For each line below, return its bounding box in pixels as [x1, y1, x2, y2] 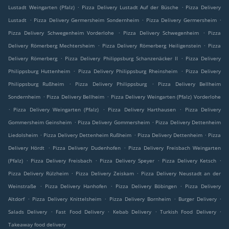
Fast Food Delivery [56, 208, 108, 216]
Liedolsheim [8, 131, 38, 139]
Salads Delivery [8, 208, 51, 216]
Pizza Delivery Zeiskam [76, 170, 134, 177]
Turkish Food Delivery [159, 208, 220, 216]
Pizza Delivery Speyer [100, 157, 154, 165]
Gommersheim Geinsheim [8, 119, 72, 126]
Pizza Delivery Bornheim [109, 195, 171, 203]
